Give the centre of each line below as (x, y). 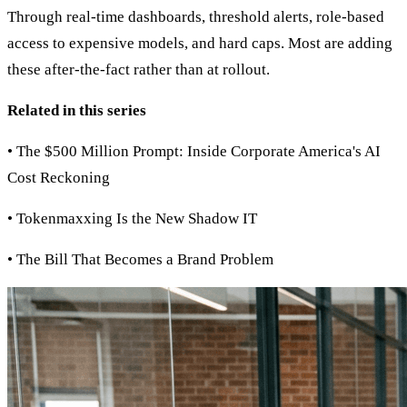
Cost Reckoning (59, 178)
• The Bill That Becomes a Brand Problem (140, 260)
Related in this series (77, 111)
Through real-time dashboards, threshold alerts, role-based (196, 17)
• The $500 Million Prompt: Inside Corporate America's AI (194, 152)
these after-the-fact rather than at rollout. (139, 70)
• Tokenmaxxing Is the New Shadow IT (132, 219)
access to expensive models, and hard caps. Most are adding (200, 44)
